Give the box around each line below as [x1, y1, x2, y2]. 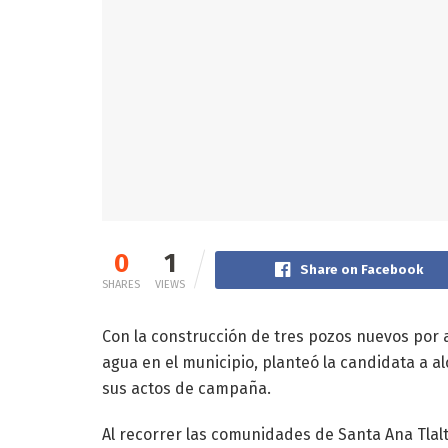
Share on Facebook [299, 261, 423, 277]
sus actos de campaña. [102, 378, 271, 398]
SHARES [102, 277, 140, 291]
